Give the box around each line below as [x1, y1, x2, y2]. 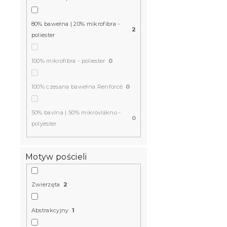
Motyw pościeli [25, 152, 87, 162]
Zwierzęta [31, 181, 60, 188]
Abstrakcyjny [31, 207, 69, 214]
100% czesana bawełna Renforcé [31, 83, 123, 90]
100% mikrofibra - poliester [31, 57, 105, 64]
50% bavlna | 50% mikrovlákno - [31, 108, 121, 116]
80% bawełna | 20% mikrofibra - [31, 20, 120, 27]
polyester [31, 120, 57, 127]
